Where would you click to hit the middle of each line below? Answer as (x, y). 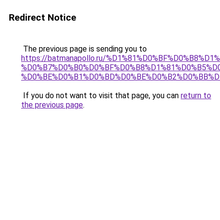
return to (196, 96)
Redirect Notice (42, 17)
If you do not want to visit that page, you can (101, 96)
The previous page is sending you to (84, 49)
